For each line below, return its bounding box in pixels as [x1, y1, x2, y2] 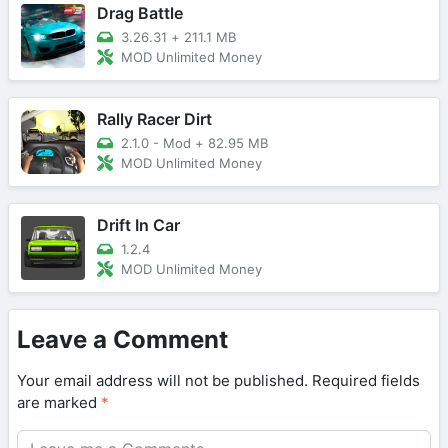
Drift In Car [97, 214, 180, 235]
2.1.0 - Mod [121, 134, 191, 151]
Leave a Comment [17, 324, 228, 354]
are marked [17, 392, 101, 412]
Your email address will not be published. [17, 370, 308, 390]
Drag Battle [97, 2, 183, 23]
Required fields [312, 370, 420, 390]
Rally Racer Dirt [97, 108, 212, 129]
